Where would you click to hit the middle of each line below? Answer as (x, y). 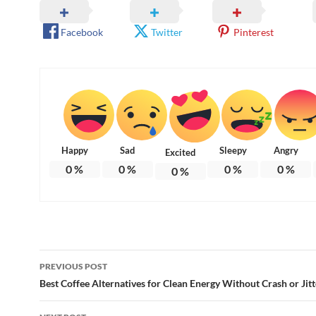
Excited (181, 152)
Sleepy (233, 150)
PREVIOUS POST (73, 266)
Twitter (167, 32)
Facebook (82, 32)
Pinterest (253, 32)
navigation (83, 285)
